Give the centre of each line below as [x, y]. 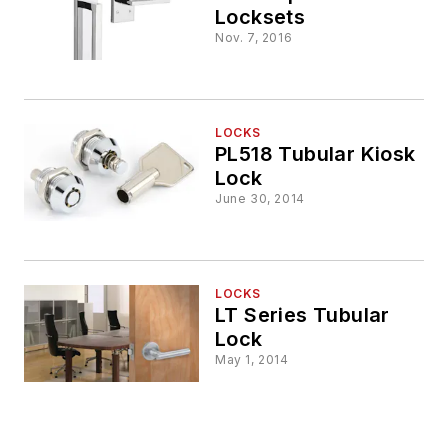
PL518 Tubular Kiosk [315, 153]
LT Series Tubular [302, 315]
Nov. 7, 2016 [254, 37]
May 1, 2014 [252, 360]
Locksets [260, 16]
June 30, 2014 [260, 198]
